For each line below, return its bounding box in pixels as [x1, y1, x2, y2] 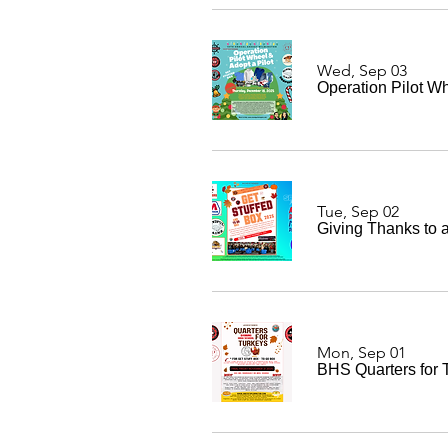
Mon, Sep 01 [317, 343, 406, 362]
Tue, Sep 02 [317, 202, 399, 221]
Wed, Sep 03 [317, 61, 407, 80]
